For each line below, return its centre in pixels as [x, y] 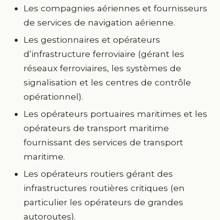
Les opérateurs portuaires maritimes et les [115, 114]
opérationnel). [53, 96]
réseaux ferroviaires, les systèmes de [102, 68]
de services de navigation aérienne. [99, 22]
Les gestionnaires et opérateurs [92, 40]
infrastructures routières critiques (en [104, 188]
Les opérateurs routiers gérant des [98, 174]
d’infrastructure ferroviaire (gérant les [104, 54]
